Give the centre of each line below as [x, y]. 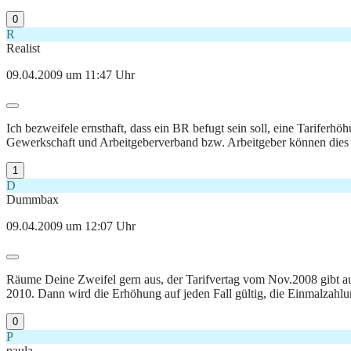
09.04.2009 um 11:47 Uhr [71, 75]
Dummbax [33, 200]
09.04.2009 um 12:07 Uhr [71, 226]
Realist [23, 49]
